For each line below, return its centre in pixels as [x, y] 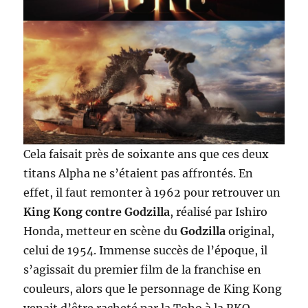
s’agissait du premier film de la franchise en [143, 270]
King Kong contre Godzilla [97, 212]
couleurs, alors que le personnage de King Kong [153, 289]
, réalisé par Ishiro [219, 212]
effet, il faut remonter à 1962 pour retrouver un [152, 193]
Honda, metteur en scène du [102, 231]
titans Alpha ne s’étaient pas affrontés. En [139, 174]
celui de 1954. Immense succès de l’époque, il [146, 251]
